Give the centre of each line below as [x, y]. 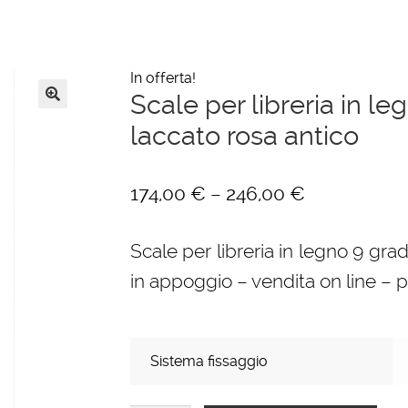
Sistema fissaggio [209, 361]
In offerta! [163, 78]
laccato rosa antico [244, 136]
